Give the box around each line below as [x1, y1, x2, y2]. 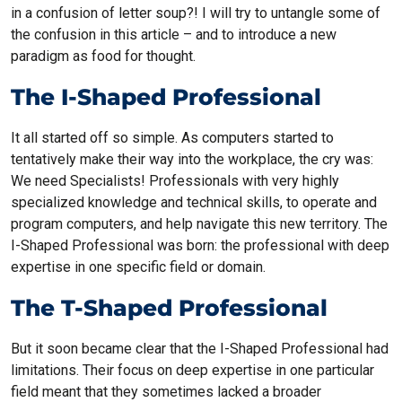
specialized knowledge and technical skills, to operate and [11, 194, 377, 212]
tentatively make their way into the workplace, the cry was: [11, 151, 373, 169]
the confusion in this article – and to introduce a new [11, 26, 336, 44]
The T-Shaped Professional [11, 294, 328, 322]
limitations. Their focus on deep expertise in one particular [11, 362, 374, 380]
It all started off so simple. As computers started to [11, 129, 334, 147]
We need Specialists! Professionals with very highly [11, 172, 339, 190]
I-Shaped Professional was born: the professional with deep [11, 237, 389, 255]
